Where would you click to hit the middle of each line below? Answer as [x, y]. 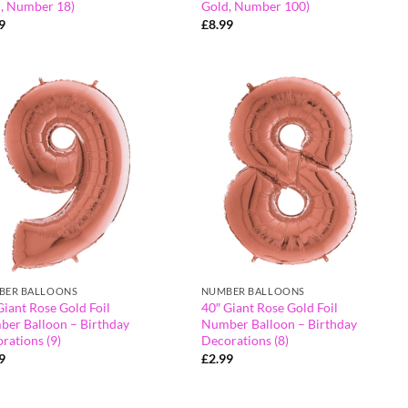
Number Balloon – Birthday [279, 324]
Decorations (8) [245, 341]
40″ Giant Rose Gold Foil [269, 308]
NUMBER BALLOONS [253, 291]
